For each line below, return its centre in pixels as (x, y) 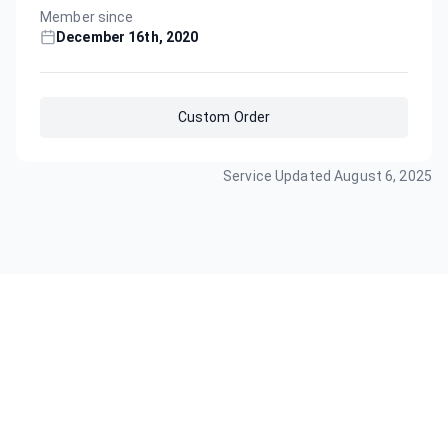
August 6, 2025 (383, 175)
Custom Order (224, 116)
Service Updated (279, 175)
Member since (87, 16)
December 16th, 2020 (127, 36)
